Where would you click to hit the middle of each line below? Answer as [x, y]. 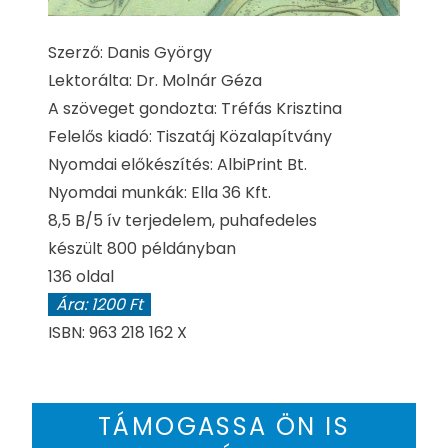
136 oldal [81, 277]
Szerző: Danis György [130, 53]
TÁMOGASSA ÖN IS [224, 427]
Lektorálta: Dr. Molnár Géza [155, 81]
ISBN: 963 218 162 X [117, 333]
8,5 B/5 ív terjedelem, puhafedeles [182, 221]
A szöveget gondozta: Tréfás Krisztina [195, 109]
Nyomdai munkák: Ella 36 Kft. [159, 193]
